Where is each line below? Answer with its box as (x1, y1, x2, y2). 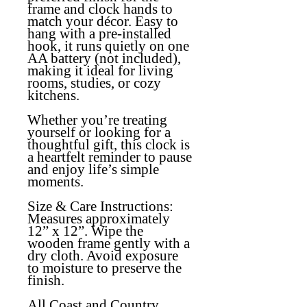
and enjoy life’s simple (27, 160, 159, 177)
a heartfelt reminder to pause (27, 148, 192, 165)
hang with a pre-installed (27, 25, 171, 42)
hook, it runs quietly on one (27, 37, 189, 54)
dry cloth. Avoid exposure (27, 247, 178, 264)
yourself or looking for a (27, 123, 171, 140)
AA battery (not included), (27, 49, 181, 66)
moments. (27, 173, 84, 190)
